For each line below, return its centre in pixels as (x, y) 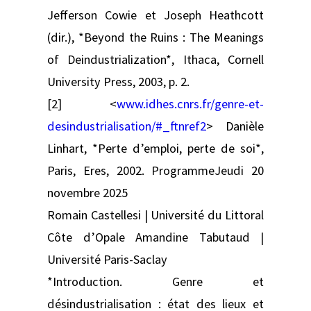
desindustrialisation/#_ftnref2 (127, 126)
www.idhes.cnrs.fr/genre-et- (190, 103)
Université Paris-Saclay (107, 259)
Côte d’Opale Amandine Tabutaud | (155, 237)
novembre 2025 (87, 192)
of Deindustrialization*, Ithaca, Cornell (155, 59)
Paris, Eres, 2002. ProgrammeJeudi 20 (155, 170)
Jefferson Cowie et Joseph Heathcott (155, 15)
